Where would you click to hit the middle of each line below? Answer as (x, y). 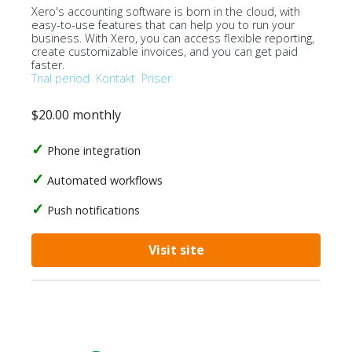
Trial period (60, 78)
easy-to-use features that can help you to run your (163, 25)
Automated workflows (105, 180)
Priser (156, 78)
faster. (48, 65)
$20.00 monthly (76, 115)
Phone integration (94, 150)
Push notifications (93, 210)
